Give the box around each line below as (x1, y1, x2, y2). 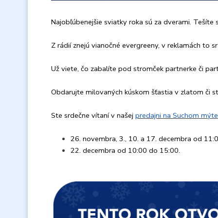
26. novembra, (71, 134, 119, 144)
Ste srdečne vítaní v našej (51, 110, 135, 121)
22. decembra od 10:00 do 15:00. (71, 145, 180, 156)
